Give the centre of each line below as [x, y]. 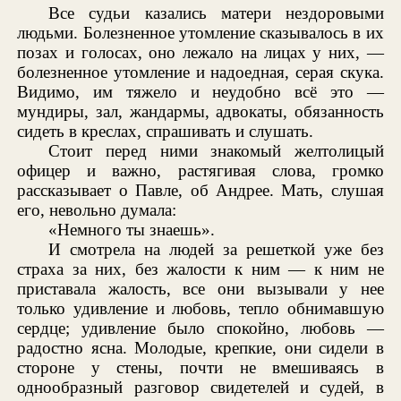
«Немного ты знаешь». [132, 229]
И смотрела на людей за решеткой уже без [216, 249]
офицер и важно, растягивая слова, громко [200, 170]
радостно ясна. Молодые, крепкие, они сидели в [200, 347]
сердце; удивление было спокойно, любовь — [200, 328]
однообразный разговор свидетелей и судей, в [200, 387]
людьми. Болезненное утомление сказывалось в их [200, 32]
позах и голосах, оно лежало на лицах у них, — [200, 52]
